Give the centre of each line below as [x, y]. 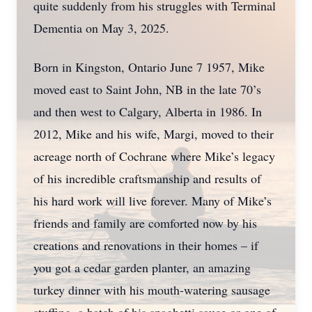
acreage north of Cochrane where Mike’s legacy [154, 156]
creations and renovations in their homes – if [146, 245]
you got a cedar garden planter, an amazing [142, 267]
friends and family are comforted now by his [145, 223]
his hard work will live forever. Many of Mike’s [153, 201]
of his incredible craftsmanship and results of [147, 178]
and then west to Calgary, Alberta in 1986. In [148, 111]
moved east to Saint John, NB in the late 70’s [147, 89]
